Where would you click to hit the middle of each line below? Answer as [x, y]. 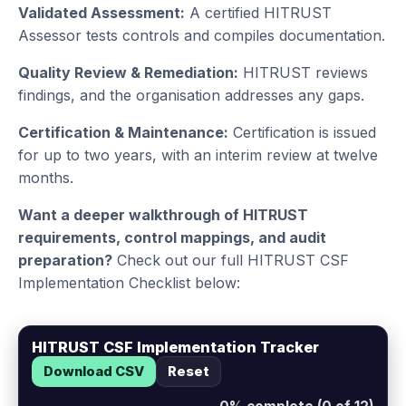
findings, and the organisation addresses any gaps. [191, 96]
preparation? [65, 261]
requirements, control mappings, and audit [172, 238]
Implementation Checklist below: [129, 283]
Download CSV [94, 372]
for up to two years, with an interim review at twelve [198, 155]
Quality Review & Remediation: [128, 73]
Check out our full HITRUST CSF [231, 261]
